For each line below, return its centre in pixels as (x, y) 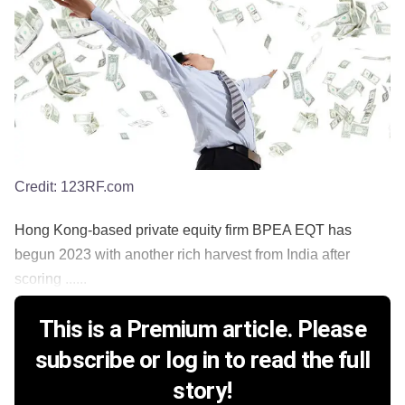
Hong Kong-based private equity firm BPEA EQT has (183, 230)
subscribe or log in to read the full (202, 359)
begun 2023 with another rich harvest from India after (182, 254)
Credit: (38, 186)
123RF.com (97, 186)
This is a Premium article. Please (202, 329)
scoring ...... (51, 278)
